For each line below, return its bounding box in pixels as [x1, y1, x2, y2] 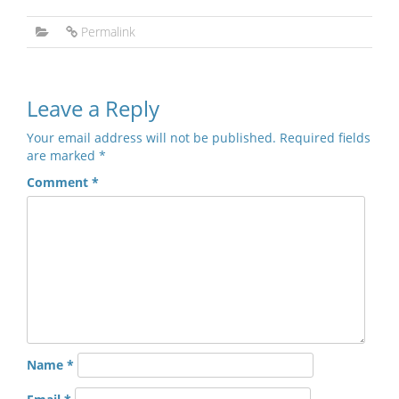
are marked [27, 147, 99, 165]
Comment [27, 174, 92, 191]
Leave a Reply [27, 94, 159, 124]
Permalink [81, 23, 135, 41]
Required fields [280, 129, 370, 147]
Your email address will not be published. [27, 129, 276, 147]
